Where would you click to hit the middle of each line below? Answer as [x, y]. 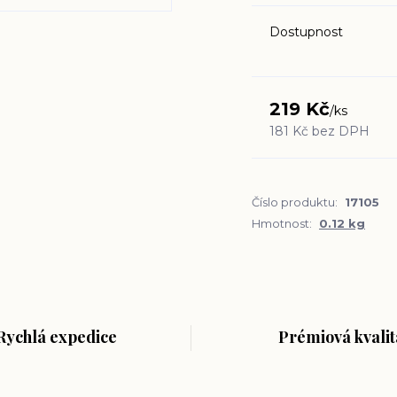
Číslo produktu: [295, 202]
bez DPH [341, 131]
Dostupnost [306, 32]
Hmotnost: [282, 223]
